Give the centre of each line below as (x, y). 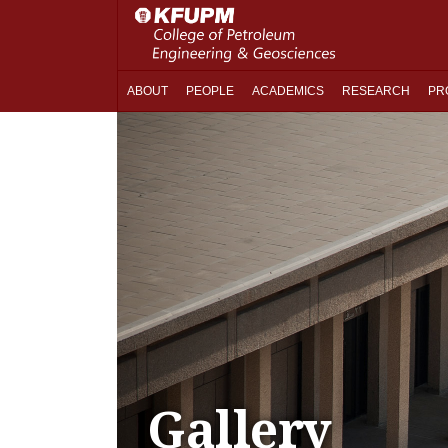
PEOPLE (210, 91)
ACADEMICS (288, 91)
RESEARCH (376, 91)
